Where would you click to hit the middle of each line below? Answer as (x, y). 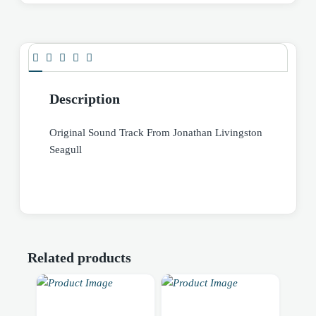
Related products (79, 257)
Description (85, 99)
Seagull (66, 150)
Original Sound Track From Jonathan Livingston (156, 133)
